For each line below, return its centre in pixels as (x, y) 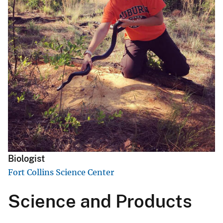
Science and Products (100, 201)
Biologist (26, 159)
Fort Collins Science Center (61, 172)
